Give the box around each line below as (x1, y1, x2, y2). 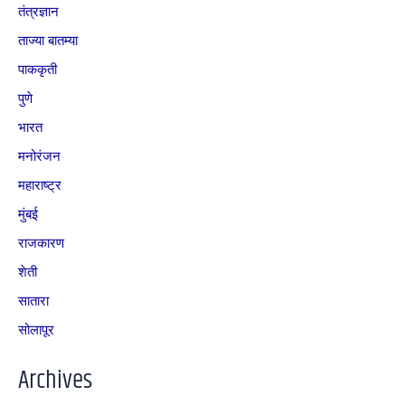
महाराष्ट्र (18, 174, 61, 194)
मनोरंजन (18, 146, 61, 165)
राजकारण (18, 231, 64, 251)
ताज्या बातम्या (18, 30, 78, 50)
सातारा (18, 289, 49, 309)
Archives (18, 362, 92, 400)
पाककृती (18, 59, 57, 79)
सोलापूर (18, 318, 54, 338)
